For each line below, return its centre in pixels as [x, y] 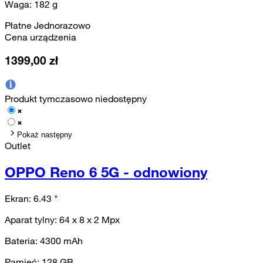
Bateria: [22, 240]
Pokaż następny [45, 135]
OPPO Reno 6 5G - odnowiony [106, 172]
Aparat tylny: [32, 219]
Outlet [18, 146]
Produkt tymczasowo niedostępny [76, 99]
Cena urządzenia [41, 37]
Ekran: [19, 198]
